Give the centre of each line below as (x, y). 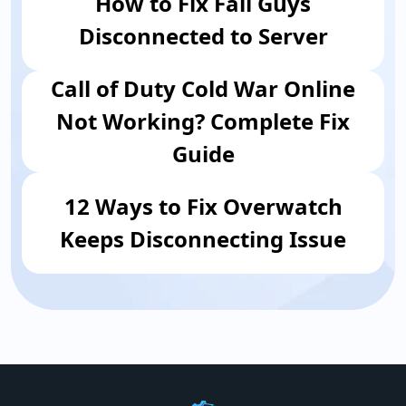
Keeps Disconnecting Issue (203, 238)
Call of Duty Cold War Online (203, 88)
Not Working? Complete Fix (203, 121)
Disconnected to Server (203, 35)
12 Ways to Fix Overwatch (203, 206)
